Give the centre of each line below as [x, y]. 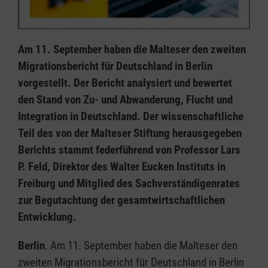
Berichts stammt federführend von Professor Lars [129, 150]
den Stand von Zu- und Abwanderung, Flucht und [125, 100]
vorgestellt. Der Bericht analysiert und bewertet [125, 83]
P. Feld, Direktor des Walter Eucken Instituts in [122, 167]
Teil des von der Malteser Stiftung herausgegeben [130, 133]
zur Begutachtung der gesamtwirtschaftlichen [121, 200]
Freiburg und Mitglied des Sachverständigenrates [129, 183]
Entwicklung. [47, 217]
